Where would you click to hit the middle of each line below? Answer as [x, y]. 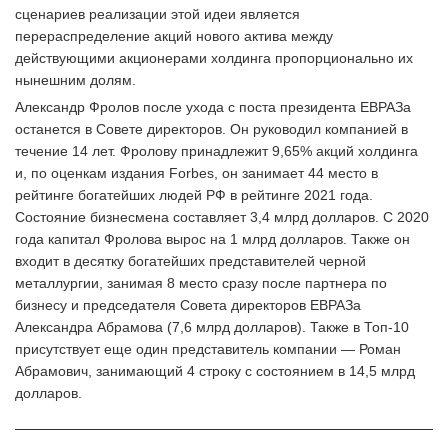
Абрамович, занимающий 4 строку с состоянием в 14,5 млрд [215, 371]
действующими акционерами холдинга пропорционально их [214, 58]
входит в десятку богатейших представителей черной [190, 261]
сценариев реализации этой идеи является [157, 14]
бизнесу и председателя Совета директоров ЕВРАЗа [188, 305]
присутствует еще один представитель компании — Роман [208, 349]
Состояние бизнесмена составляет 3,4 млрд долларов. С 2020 [222, 217]
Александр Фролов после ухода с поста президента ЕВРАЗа [213, 107]
